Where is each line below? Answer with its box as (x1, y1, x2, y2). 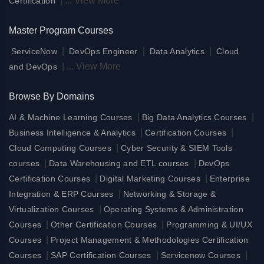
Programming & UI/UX (166, 219, 252, 229)
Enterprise (209, 173, 250, 183)
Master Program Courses (9, 25, 113, 35)
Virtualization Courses (9, 204, 94, 214)
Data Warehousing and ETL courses (49, 158, 189, 168)
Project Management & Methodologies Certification (51, 235, 249, 245)
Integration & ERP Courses (9, 189, 114, 199)
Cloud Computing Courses (9, 143, 111, 153)
